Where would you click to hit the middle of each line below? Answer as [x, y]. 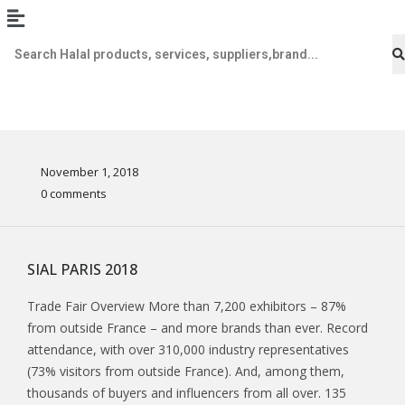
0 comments [74, 194]
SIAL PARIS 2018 [82, 270]
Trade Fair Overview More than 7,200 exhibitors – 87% [187, 306]
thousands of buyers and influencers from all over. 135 [187, 393]
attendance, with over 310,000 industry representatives [188, 350]
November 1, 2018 [89, 172]
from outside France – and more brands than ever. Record [198, 328]
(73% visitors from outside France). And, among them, [186, 372]
